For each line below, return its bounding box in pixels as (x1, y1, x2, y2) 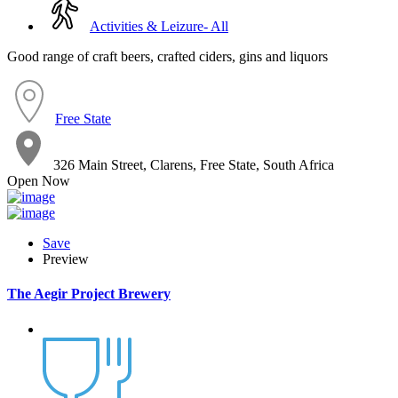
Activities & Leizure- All (90, 19, 228, 34)
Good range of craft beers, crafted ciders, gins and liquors (7, 49, 328, 64)
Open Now (7, 173, 70, 188)
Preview (43, 251, 89, 267)
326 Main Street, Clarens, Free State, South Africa (53, 157, 334, 172)
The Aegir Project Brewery (7, 286, 171, 302)
